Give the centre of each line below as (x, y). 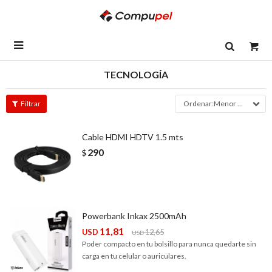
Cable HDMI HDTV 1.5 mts (133, 137)
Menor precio (226, 104)
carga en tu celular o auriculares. (134, 256)
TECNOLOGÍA (136, 74)
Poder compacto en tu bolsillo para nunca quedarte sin (169, 244)
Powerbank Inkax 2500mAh (134, 216)
